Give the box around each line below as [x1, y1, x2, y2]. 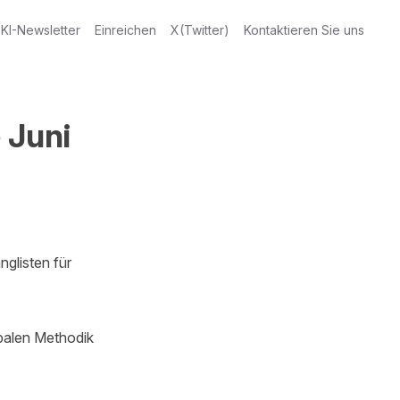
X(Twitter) [171, 22, 229, 37]
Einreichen [95, 22, 156, 37]
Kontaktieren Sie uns [244, 22, 364, 37]
